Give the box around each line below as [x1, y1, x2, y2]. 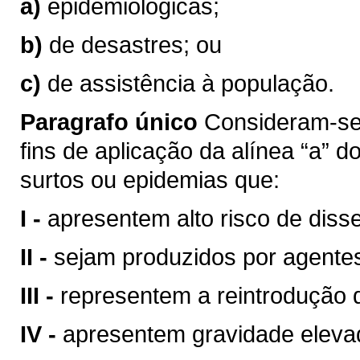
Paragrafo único [20, 108, 198, 135]
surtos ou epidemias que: [20, 166, 280, 193]
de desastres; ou [49, 31, 222, 58]
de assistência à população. [47, 70, 334, 96]
